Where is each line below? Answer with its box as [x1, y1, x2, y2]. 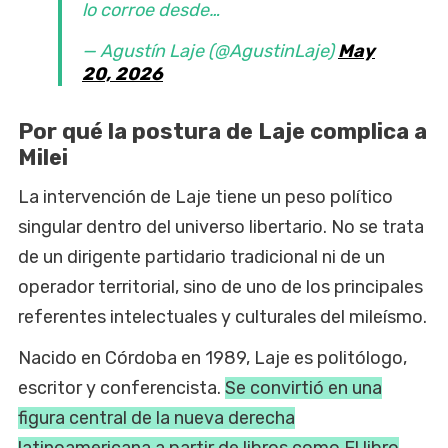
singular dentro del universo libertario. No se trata [18, 215, 424, 238]
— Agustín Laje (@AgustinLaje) [82, 39, 338, 62]
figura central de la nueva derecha [18, 406, 295, 429]
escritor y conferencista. [18, 376, 225, 399]
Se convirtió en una [225, 376, 382, 399]
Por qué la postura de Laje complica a [18, 117, 427, 145]
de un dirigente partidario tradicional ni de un [18, 245, 385, 268]
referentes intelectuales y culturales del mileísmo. [18, 305, 427, 328]
